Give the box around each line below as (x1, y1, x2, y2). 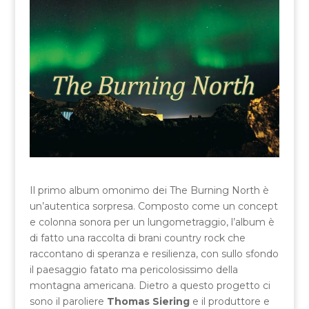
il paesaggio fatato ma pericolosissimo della (29, 263, 238, 276)
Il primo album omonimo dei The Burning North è (29, 183, 269, 197)
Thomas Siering (106, 295, 190, 308)
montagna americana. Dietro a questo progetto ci (29, 279, 270, 292)
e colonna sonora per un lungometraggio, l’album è (29, 215, 275, 228)
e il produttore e (189, 295, 270, 308)
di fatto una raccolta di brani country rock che (29, 231, 246, 244)
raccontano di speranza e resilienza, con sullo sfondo (29, 247, 279, 260)
